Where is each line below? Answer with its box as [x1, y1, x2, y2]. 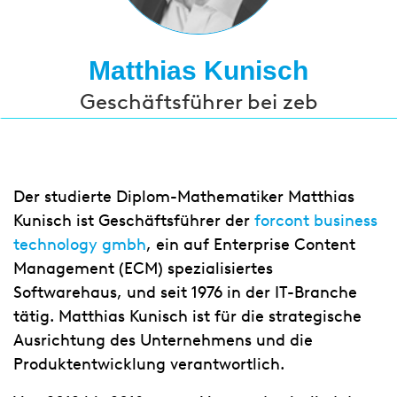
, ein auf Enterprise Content [146, 235, 355, 254]
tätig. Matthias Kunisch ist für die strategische [13, 307, 362, 326]
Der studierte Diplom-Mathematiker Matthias [13, 187, 354, 206]
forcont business [254, 211, 378, 230]
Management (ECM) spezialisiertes [13, 259, 273, 278]
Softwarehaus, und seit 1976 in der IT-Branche [13, 283, 357, 302]
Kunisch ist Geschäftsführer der [13, 211, 254, 230]
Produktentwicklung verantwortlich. [13, 354, 284, 374]
